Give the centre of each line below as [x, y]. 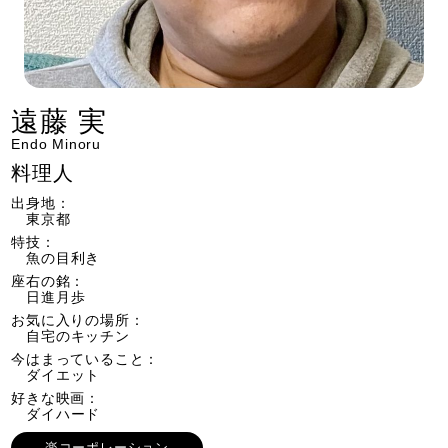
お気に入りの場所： [78, 320]
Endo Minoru [56, 144]
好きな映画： [56, 398]
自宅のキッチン [78, 336]
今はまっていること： [85, 359]
